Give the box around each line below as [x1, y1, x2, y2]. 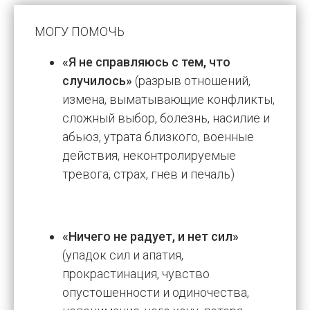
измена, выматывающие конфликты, [62, 91, 275, 107]
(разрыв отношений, [132, 73, 250, 88]
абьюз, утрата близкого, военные [62, 129, 254, 144]
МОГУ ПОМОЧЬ [35, 24, 125, 39]
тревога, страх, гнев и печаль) [62, 166, 235, 181]
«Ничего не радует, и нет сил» [62, 228, 239, 244]
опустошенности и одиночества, [62, 284, 249, 300]
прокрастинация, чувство [62, 266, 210, 281]
